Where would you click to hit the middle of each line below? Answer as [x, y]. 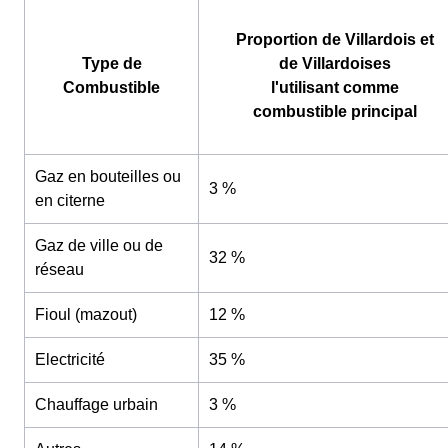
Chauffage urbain [96, 404]
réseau [59, 269]
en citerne [70, 200]
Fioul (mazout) [86, 314]
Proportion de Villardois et [335, 39]
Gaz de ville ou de [99, 245]
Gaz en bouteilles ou [108, 176]
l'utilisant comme [335, 87]
